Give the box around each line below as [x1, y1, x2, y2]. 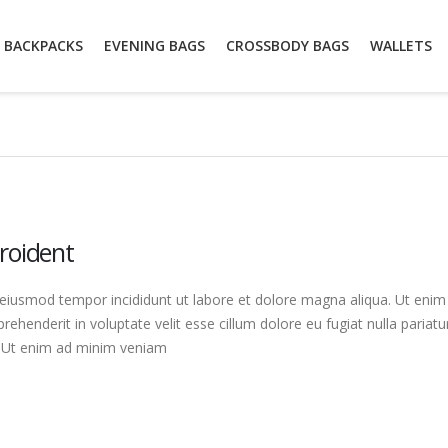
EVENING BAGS [104, 36, 205, 56]
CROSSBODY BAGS [226, 36, 349, 56]
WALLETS [370, 36, 432, 56]
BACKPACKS [4, 36, 83, 56]
